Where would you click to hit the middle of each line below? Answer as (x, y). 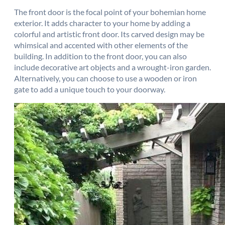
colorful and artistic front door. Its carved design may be (109, 34)
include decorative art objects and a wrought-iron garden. (113, 67)
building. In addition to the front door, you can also (100, 56)
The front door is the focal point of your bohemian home (110, 12)
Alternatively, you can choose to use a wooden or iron (105, 78)
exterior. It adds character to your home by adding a (102, 23)
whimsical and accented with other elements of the (101, 45)
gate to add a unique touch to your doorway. (90, 89)
